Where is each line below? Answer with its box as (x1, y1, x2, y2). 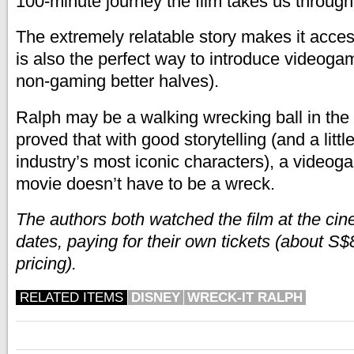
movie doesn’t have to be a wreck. (16, 173, 275, 194)
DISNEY (131, 289, 180, 305)
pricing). (16, 254, 77, 273)
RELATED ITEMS (20, 289, 123, 305)
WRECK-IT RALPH (187, 289, 303, 305)
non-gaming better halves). (16, 71, 219, 91)
